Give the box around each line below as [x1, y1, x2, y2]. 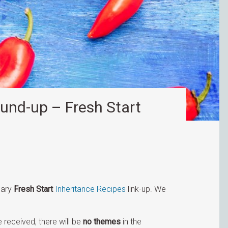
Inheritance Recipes [55, 184, 126, 194]
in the [121, 217, 142, 227]
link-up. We [126, 184, 166, 194]
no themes [83, 217, 121, 227]
